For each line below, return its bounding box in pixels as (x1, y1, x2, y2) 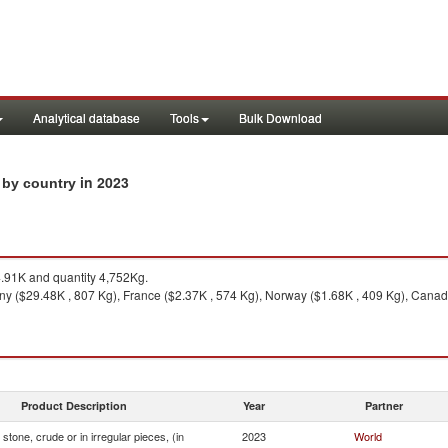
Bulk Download (239, 109, 322, 126)
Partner (365, 398, 403, 413)
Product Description (21, 398, 127, 413)
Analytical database (33, 109, 140, 126)
